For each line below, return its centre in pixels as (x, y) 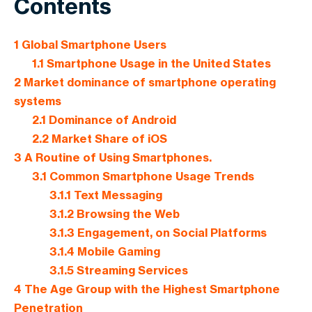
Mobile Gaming (118, 252)
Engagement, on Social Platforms (171, 233)
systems (38, 101)
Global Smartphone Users (93, 45)
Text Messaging (117, 195)
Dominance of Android (111, 120)
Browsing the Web (127, 214)
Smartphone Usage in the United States (157, 64)
